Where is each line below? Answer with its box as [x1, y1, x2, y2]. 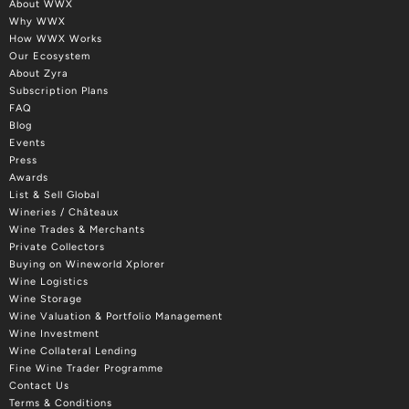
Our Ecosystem [9, 50, 90, 63]
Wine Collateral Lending [9, 345, 137, 358]
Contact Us [9, 380, 69, 393]
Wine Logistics [9, 276, 89, 288]
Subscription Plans [9, 85, 109, 98]
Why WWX [9, 16, 66, 28]
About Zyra [9, 68, 68, 80]
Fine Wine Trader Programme [9, 362, 163, 375]
